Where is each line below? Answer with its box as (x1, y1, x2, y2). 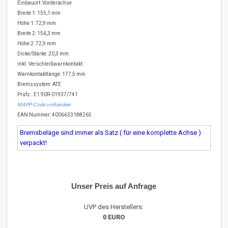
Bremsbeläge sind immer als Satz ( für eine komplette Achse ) (20, 129, 202, 137)
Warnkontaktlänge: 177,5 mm (17, 71, 86, 77)
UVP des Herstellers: (84, 203, 144, 211)
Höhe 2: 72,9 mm (17, 41, 56, 47)
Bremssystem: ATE (17, 81, 62, 88)
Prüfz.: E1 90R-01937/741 (17, 92, 78, 98)
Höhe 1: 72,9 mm (17, 20, 56, 26)
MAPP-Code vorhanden (17, 102, 71, 108)
